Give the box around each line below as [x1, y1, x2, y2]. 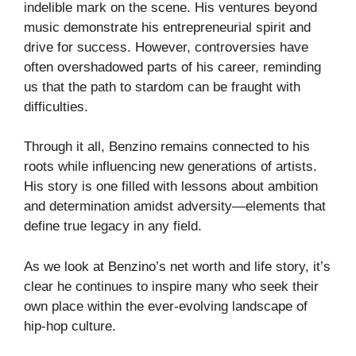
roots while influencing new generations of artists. [24, 159, 317, 175]
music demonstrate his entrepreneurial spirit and [24, 19, 311, 35]
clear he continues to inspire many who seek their [24, 278, 319, 294]
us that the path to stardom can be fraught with [24, 79, 300, 95]
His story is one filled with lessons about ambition [24, 179, 318, 195]
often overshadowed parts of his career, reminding [24, 59, 321, 75]
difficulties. [24, 99, 88, 114]
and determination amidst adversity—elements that [24, 199, 326, 215]
